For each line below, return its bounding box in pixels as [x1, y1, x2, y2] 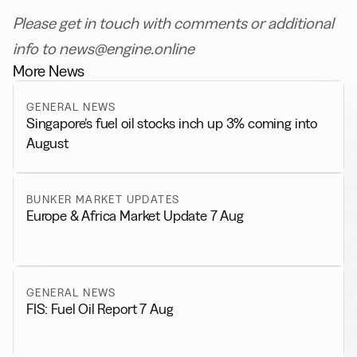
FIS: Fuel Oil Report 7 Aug [26, 300, 174, 316]
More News [13, 61, 85, 80]
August [26, 135, 69, 151]
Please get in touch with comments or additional [13, 14, 334, 32]
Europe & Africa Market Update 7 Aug [26, 208, 244, 224]
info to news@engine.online [13, 39, 194, 57]
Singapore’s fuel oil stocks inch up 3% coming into [26, 115, 317, 131]
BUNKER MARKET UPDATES [26, 193, 180, 206]
